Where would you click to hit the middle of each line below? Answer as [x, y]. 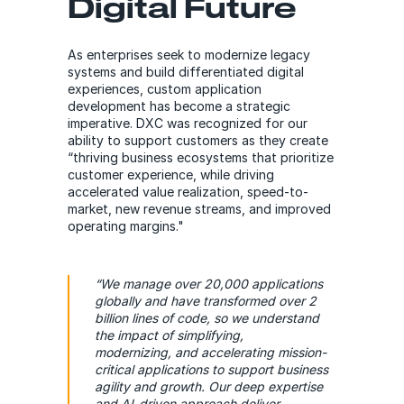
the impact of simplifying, [169, 335]
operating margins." [125, 226]
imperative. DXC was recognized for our [187, 123]
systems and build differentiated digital [185, 72]
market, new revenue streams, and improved [199, 209]
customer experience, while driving [170, 174]
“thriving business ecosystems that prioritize [200, 157]
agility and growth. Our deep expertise [208, 386]
